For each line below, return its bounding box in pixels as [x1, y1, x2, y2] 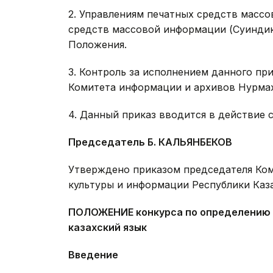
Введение [68, 249, 118, 261]
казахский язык [68, 221, 147, 234]
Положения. [68, 38, 127, 51]
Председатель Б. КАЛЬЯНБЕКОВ [68, 136, 232, 149]
